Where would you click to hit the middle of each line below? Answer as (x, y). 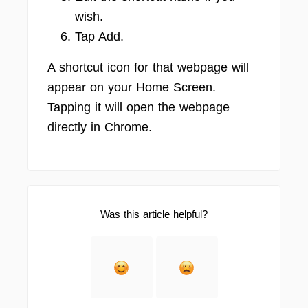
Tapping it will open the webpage (139, 107)
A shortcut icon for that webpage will (148, 67)
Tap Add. (99, 36)
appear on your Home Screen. (132, 87)
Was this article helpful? (154, 214)
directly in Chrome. (100, 127)
